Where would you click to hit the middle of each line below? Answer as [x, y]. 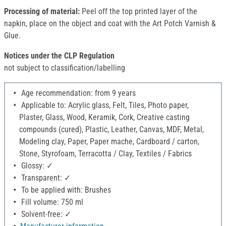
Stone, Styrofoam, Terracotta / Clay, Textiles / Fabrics [105, 154]
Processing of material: [42, 12]
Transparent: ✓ [45, 178]
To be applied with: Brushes [65, 190]
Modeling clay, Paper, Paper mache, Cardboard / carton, [109, 142]
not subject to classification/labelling [65, 68]
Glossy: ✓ [36, 166]
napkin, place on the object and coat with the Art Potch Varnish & [110, 24]
